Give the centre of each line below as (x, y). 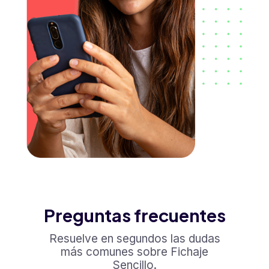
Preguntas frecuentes (134, 215)
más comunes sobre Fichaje (134, 252)
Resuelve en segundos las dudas (134, 239)
